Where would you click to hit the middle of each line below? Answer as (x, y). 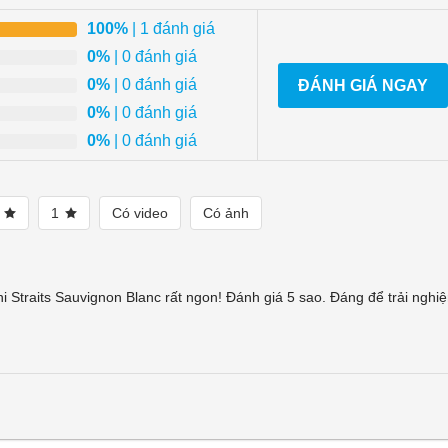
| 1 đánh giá (171, 29)
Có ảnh (226, 213)
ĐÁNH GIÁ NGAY (363, 85)
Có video (140, 213)
